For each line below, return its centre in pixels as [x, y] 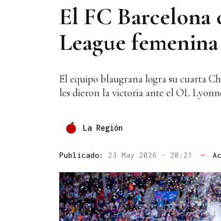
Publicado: [84, 155]
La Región [103, 128]
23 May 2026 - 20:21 [152, 155]
